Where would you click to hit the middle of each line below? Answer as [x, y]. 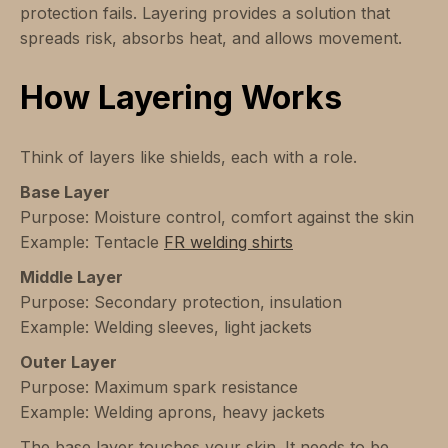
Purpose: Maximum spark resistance [159, 387]
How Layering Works [181, 98]
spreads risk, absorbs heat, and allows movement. [211, 38]
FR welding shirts [228, 242]
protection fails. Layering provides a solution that [205, 13]
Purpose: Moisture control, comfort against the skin [217, 217]
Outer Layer [68, 362]
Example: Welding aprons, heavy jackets [172, 412]
